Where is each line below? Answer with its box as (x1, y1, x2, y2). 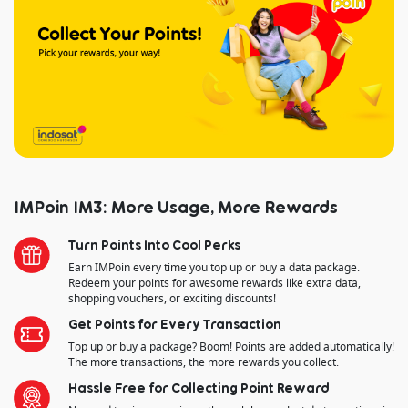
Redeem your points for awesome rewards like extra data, (68, 274, 361, 291)
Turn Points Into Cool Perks (68, 236, 240, 252)
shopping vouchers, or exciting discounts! (68, 290, 276, 306)
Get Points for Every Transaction (68, 315, 281, 331)
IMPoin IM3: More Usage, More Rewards (14, 196, 338, 217)
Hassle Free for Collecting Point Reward (68, 379, 330, 395)
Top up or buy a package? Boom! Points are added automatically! (68, 338, 394, 354)
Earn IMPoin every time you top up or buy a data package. (68, 259, 360, 275)
